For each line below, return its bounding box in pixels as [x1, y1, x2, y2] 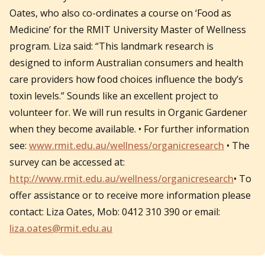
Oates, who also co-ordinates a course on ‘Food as [9, 7, 231, 20]
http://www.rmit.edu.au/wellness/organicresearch [9, 172, 234, 186]
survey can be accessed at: [9, 156, 125, 169]
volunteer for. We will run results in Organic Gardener [9, 106, 247, 119]
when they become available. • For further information [9, 122, 249, 136]
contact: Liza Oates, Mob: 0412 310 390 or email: [9, 205, 220, 219]
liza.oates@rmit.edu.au [9, 222, 112, 235]
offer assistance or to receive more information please [9, 189, 251, 202]
